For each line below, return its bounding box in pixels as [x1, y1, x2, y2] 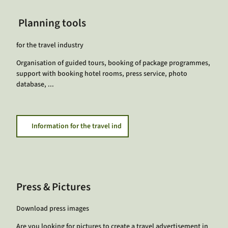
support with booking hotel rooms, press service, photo [16, 68, 187, 79]
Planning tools [16, 15, 86, 31]
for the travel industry [16, 40, 83, 50]
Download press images [16, 204, 89, 214]
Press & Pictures [16, 179, 91, 194]
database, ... [16, 79, 54, 90]
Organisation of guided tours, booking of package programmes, [16, 58, 210, 68]
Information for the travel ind [32, 121, 122, 131]
